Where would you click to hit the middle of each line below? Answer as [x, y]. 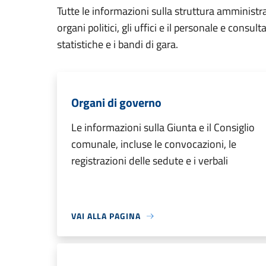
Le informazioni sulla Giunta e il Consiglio [163, 127]
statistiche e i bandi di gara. [118, 44]
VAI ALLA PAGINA [106, 216]
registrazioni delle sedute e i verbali [150, 161]
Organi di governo [116, 102]
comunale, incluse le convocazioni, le [154, 144]
